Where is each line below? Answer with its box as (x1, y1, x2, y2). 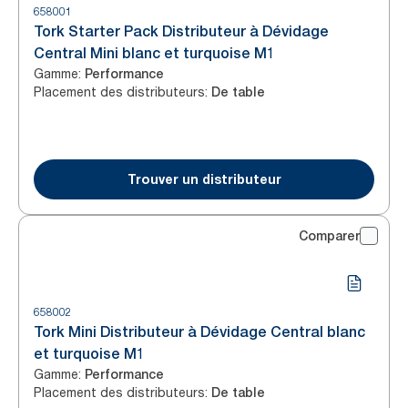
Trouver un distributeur (127, 171, 281, 187)
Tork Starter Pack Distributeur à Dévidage (34, 23, 329, 40)
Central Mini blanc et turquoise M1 (34, 45, 275, 62)
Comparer (299, 229, 360, 243)
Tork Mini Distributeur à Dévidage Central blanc (34, 323, 365, 341)
